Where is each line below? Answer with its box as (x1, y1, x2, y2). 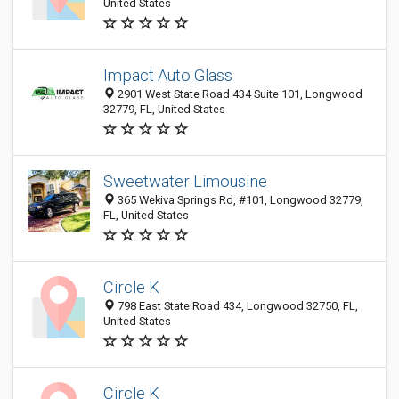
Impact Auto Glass (103, 66, 232, 85)
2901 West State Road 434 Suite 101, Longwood (115, 87, 362, 101)
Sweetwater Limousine (103, 172, 267, 191)
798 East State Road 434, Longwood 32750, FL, (115, 299, 358, 313)
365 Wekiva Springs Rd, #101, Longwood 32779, (115, 193, 363, 207)
